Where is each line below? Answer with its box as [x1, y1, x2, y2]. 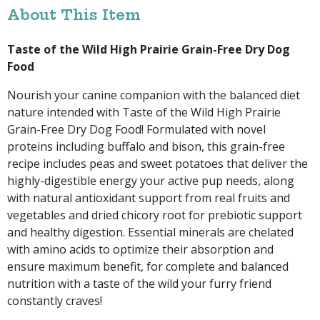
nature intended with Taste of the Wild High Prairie [7, 104, 281, 120]
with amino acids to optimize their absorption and [7, 241, 274, 257]
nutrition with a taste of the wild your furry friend [7, 275, 271, 291]
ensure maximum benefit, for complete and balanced [7, 258, 289, 274]
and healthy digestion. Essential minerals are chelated [7, 224, 294, 240]
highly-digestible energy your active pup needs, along [7, 172, 294, 189]
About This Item [7, 5, 141, 24]
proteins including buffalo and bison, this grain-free [7, 138, 285, 154]
